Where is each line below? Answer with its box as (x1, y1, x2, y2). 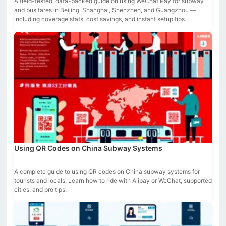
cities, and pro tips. (14, 185, 67, 193)
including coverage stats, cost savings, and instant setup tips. (14, 15, 186, 23)
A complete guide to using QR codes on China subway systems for (14, 167, 200, 175)
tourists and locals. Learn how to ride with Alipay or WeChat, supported (14, 176, 212, 184)
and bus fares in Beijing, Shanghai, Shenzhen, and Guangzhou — (14, 6, 196, 14)
